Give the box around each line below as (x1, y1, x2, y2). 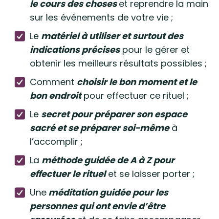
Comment (30, 76, 77, 88)
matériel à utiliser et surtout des (41, 30, 183, 42)
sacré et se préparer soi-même (30, 122, 169, 134)
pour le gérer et (120, 44, 190, 56)
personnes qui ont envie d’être (30, 200, 165, 212)
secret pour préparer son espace (41, 108, 187, 120)
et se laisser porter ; (106, 168, 195, 180)
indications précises (30, 44, 120, 56)
